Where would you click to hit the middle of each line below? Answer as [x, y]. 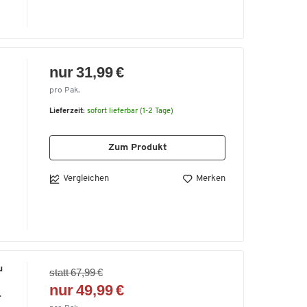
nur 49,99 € [87, 290]
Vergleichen [86, 178]
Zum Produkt [137, 147]
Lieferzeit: [67, 111]
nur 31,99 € [87, 72]
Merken [211, 179]
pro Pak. [65, 90]
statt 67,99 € [76, 272]
